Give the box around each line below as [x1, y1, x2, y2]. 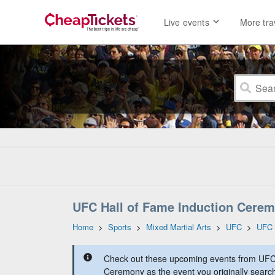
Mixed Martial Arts [146, 221, 211, 233]
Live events [164, 16, 209, 29]
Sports [108, 221, 131, 233]
